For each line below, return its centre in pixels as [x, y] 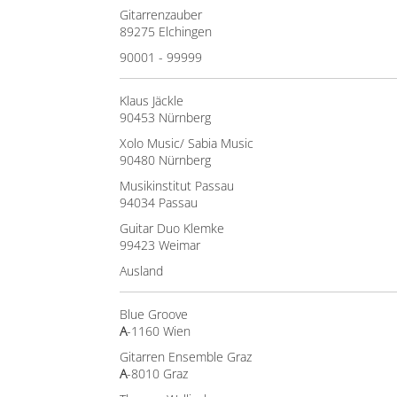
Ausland [141, 271]
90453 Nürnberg [165, 117]
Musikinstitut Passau [177, 186]
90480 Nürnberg [165, 160]
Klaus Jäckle [152, 101]
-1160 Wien [159, 331]
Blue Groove [154, 314]
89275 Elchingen [166, 31]
